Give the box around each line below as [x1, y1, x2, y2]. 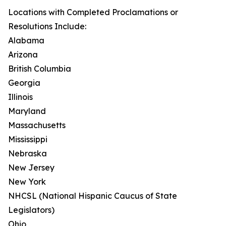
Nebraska [8, 148, 47, 159]
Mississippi [8, 134, 47, 145]
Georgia [8, 78, 40, 88]
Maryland [8, 106, 46, 117]
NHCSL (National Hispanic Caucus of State [8, 191, 177, 201]
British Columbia [8, 64, 71, 74]
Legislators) [8, 205, 54, 215]
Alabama [8, 35, 44, 46]
